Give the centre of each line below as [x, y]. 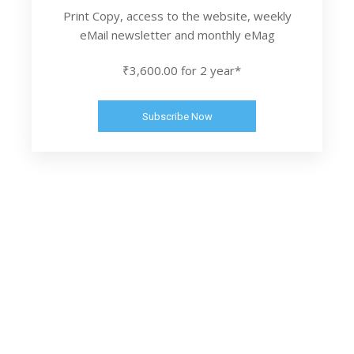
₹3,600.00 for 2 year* [181, 70]
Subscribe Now [177, 116]
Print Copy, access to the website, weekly [177, 15]
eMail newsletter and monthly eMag [177, 34]
